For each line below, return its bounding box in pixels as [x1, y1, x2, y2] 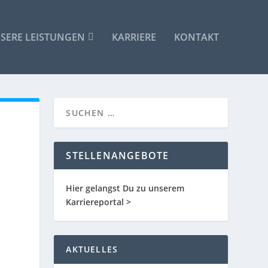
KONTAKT [173, 31, 219, 44]
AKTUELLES [66, 243, 118, 255]
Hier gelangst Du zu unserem [66, 182, 185, 194]
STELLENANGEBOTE [66, 149, 169, 162]
